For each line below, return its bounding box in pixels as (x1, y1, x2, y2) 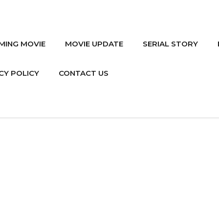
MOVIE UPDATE (65, 39, 123, 48)
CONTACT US (59, 68, 109, 78)
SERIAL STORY (143, 39, 198, 48)
